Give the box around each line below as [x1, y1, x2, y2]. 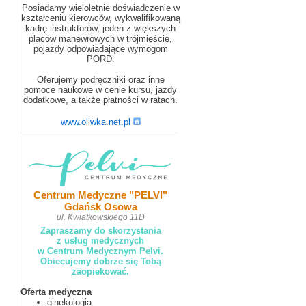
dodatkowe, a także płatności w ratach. [23, 95, 178, 105]
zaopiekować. [72, 266, 129, 277]
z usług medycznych [57, 236, 144, 246]
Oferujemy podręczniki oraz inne [36, 74, 165, 85]
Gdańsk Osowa [64, 201, 137, 212]
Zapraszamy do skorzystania [40, 225, 161, 236]
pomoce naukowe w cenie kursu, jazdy [24, 85, 177, 95]
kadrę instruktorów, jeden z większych [25, 23, 176, 33]
